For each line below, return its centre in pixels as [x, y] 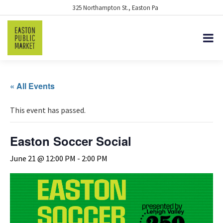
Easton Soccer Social [71, 141]
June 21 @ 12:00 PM [43, 158]
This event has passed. [48, 110]
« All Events [32, 86]
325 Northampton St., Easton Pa [115, 7]
